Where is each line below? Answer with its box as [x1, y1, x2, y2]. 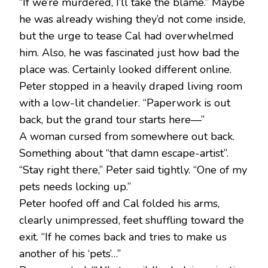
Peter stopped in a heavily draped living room [19, 79, 242, 94]
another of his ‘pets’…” [19, 246, 121, 261]
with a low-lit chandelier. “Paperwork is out [19, 96, 230, 111]
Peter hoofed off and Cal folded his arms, [19, 196, 220, 211]
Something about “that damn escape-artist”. [19, 146, 229, 161]
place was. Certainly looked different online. [19, 62, 232, 77]
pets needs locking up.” [19, 179, 131, 194]
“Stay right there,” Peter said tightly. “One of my [19, 163, 247, 178]
